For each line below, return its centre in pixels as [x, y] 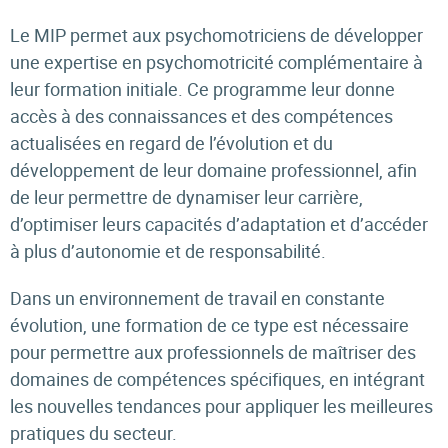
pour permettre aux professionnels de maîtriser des [213, 352]
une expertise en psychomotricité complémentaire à [216, 62]
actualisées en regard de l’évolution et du [171, 143]
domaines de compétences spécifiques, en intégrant [217, 379]
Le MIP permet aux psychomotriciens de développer [216, 35]
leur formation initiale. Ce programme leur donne [202, 89]
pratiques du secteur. [93, 433]
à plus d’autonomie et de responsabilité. [170, 251]
